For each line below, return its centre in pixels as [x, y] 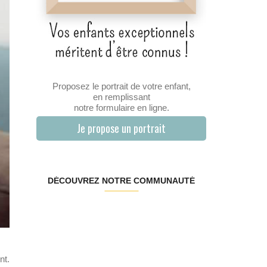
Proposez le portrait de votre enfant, [121, 86]
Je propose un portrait [121, 128]
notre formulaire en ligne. [121, 108]
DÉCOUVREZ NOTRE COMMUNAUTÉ [121, 181]
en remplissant [121, 97]
